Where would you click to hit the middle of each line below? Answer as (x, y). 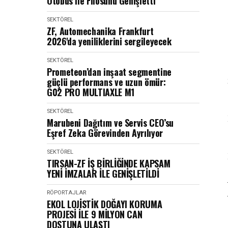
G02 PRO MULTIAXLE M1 (91, 92)
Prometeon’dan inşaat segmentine (109, 72)
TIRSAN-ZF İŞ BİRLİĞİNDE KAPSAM (109, 163)
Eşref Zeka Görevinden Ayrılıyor (105, 133)
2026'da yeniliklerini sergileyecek (109, 41)
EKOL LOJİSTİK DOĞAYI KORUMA (105, 204)
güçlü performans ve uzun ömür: (106, 82)
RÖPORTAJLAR (66, 193)
